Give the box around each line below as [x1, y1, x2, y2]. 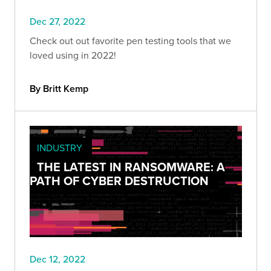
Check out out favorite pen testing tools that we [30, 34, 231, 48]
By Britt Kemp [30, 82, 88, 96]
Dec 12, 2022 [30, 252, 85, 266]
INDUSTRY [37, 141, 82, 155]
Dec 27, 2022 [30, 15, 85, 28]
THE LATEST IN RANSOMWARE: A [37, 158, 225, 176]
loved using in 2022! [30, 48, 116, 62]
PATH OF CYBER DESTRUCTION [30, 172, 209, 190]
